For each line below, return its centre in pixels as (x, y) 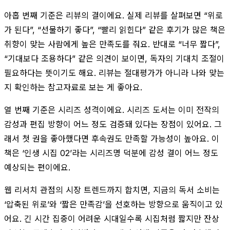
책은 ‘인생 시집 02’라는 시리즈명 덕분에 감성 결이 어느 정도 (111, 153)
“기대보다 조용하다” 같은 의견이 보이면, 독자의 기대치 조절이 (114, 58)
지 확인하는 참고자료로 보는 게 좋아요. (73, 87)
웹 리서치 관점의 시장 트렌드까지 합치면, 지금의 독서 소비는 (112, 190)
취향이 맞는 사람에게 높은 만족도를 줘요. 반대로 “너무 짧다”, (112, 44)
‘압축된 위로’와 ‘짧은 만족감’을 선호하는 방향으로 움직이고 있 (113, 204)
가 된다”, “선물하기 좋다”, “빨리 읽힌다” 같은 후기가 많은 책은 (115, 30)
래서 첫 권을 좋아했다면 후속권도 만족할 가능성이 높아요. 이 (112, 138)
